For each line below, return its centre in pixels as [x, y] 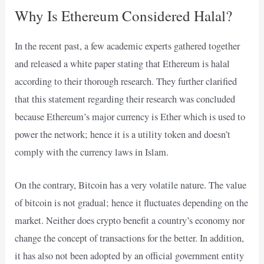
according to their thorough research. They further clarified [126, 81]
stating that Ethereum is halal [174, 63]
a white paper [91, 63]
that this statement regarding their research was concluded [125, 99]
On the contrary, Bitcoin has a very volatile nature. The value [131, 185]
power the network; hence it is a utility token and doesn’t [123, 134]
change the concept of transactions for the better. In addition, [130, 238]
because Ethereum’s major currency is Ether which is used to [130, 116]
